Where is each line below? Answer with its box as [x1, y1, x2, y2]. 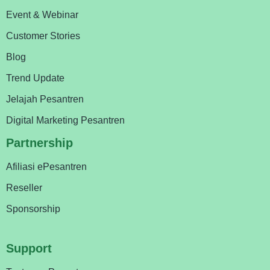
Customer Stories [6, 31, 80, 42]
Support [6, 242, 52, 256]
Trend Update [6, 73, 64, 84]
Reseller [6, 183, 42, 193]
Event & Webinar [6, 10, 78, 20]
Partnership [6, 136, 73, 150]
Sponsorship [6, 204, 60, 215]
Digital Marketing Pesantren [6, 115, 125, 126]
